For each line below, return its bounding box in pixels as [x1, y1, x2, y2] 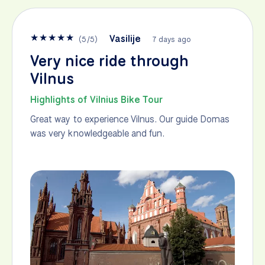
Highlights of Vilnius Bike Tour [30, 93, 163, 106]
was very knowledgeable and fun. [30, 127, 164, 140]
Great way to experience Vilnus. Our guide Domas [30, 112, 230, 125]
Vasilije [109, 32, 141, 45]
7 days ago [153, 34, 190, 44]
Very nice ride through [30, 50, 189, 71]
